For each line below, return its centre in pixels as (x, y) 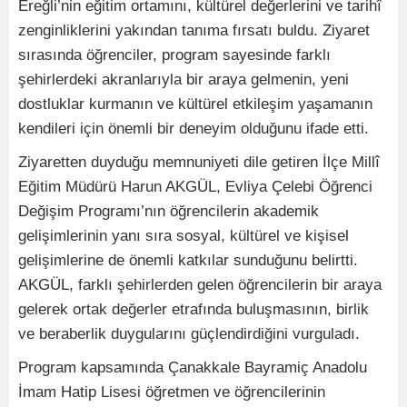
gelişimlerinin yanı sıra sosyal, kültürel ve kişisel (184, 236)
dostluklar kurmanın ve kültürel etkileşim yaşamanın (195, 104)
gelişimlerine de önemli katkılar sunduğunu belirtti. (188, 260)
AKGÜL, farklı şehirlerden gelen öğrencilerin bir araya (200, 285)
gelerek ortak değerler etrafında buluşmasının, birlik (194, 309)
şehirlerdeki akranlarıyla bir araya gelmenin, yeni (184, 79)
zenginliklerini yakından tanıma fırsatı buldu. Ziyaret (194, 30)
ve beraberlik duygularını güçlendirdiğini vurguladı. (189, 334)
